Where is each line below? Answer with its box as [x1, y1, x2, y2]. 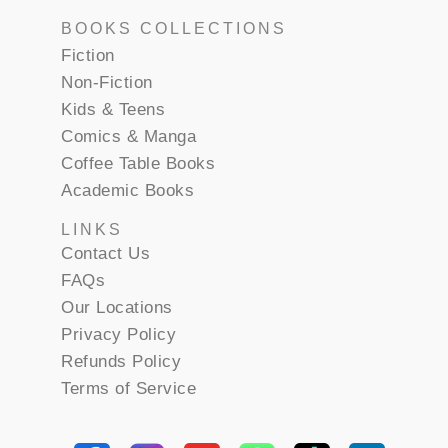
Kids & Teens [61, 99, 166, 119]
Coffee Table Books [61, 153, 216, 173]
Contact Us [61, 243, 151, 263]
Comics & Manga [61, 126, 197, 146]
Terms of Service [61, 378, 197, 398]
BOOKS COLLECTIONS [61, 19, 287, 37]
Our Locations [61, 297, 173, 317]
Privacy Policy [61, 324, 177, 344]
